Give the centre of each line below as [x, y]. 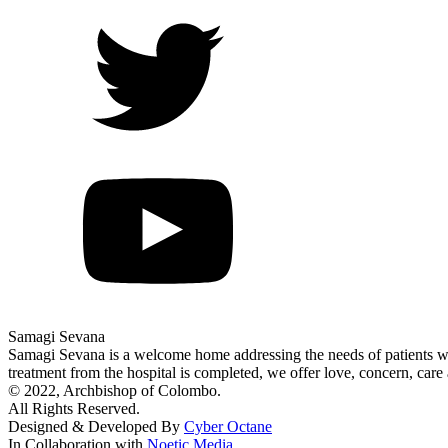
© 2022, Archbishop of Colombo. [114, 390]
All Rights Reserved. [74, 408]
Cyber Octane [228, 426]
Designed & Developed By [96, 426]
